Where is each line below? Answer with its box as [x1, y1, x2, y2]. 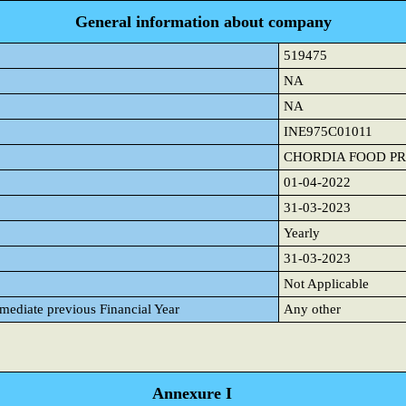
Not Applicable [284, 276, 369, 291]
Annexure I [151, 384, 232, 402]
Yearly [284, 226, 320, 240]
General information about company [74, 13, 332, 31]
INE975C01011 [284, 124, 372, 139]
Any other [284, 302, 341, 316]
